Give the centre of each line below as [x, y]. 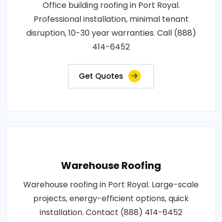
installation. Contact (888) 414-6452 [111, 212]
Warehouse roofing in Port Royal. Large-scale [111, 184]
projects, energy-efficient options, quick [111, 198]
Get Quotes [101, 76]
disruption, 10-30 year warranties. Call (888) [111, 33]
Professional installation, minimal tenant [111, 19]
